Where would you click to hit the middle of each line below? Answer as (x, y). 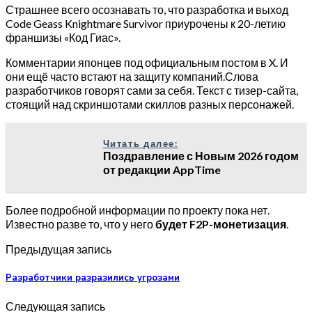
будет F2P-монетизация (221, 224)
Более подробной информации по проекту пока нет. (138, 210)
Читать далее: (140, 143)
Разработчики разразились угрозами (93, 278)
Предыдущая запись (58, 249)
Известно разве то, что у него (80, 224)
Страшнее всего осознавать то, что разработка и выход (147, 9)
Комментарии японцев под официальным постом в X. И (147, 62)
